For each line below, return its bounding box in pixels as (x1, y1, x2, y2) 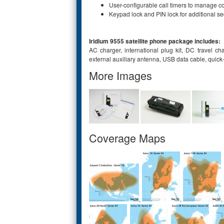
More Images (89, 67, 152, 83)
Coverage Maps (89, 130, 165, 146)
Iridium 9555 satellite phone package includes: (89, 36, 220, 45)
